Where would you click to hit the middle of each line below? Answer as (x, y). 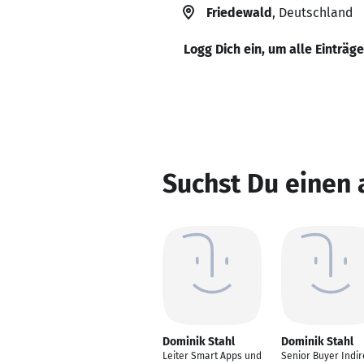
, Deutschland (312, 13)
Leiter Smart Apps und (212, 356)
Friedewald (239, 13)
